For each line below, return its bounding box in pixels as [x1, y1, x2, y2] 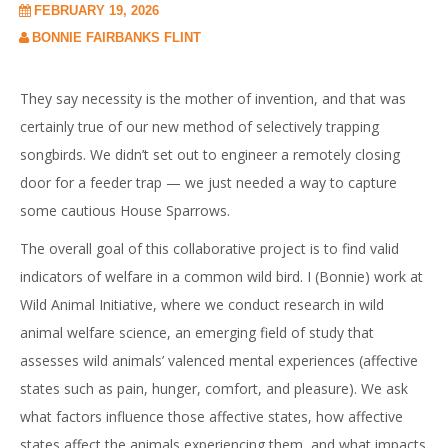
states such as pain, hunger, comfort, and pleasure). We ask [20, 379, 408, 398]
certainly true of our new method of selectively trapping [20, 117, 379, 136]
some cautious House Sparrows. [20, 201, 230, 220]
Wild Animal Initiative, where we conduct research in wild [20, 295, 384, 314]
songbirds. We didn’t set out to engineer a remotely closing [20, 145, 400, 164]
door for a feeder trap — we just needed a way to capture [20, 173, 397, 192]
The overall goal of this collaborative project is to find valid [20, 239, 399, 258]
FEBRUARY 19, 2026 [34, 3, 159, 18]
